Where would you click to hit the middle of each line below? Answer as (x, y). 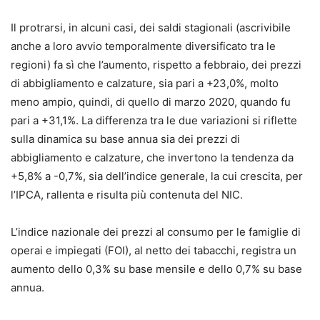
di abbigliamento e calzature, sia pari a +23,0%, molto (145, 83)
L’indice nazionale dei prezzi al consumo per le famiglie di (156, 231)
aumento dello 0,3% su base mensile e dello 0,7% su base (156, 269)
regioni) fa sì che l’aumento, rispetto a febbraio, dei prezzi (156, 64)
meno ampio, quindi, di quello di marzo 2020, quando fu (151, 101)
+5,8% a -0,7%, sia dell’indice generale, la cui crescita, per (157, 176)
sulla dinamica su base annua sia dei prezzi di (125, 139)
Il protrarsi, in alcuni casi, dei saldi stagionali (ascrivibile (151, 27)
